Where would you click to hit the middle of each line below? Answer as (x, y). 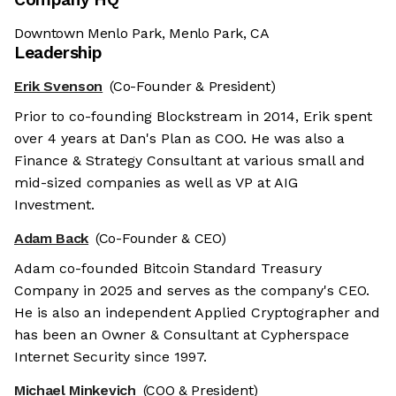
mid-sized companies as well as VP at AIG (156, 183)
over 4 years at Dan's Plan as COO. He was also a (179, 139)
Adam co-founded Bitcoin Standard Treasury (168, 269)
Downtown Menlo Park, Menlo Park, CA (142, 34)
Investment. (54, 205)
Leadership (58, 53)
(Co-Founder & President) (193, 87)
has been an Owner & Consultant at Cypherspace (182, 335)
